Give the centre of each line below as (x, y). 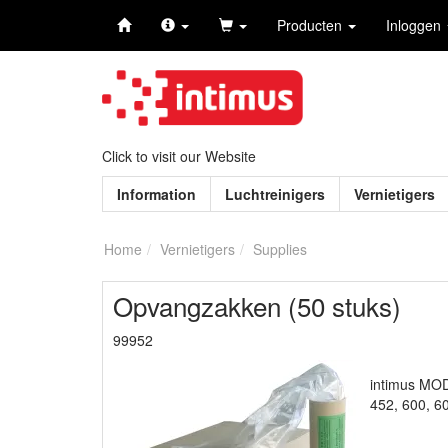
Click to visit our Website (179, 156)
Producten (311, 25)
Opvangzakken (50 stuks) (257, 306)
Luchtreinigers (275, 194)
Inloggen (415, 25)
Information (156, 194)
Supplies (280, 249)
